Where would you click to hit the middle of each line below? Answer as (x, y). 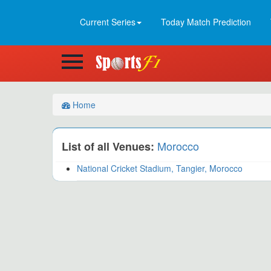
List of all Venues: (108, 146)
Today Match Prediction (206, 22)
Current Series (108, 22)
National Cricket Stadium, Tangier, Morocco (160, 168)
